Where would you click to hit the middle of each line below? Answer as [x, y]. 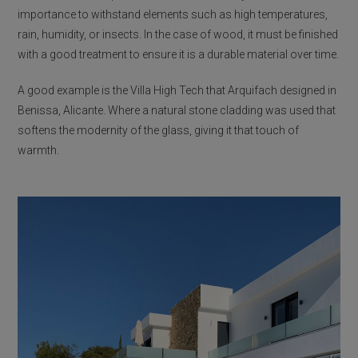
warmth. [39, 151]
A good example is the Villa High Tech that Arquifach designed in [177, 91]
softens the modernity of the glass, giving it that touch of [159, 131]
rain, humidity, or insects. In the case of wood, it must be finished [178, 35]
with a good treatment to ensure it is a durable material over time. [179, 55]
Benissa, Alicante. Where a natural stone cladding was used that [177, 111]
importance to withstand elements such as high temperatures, [173, 15]
